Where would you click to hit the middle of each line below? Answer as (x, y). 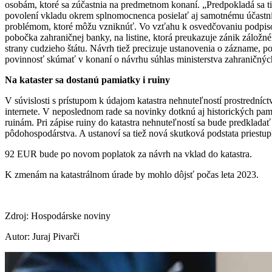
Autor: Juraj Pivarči (42, 236)
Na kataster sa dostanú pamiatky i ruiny (87, 80)
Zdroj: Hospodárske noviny (58, 216)
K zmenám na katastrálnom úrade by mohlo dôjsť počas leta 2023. (132, 174)
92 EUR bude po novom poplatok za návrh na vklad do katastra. (128, 154)
